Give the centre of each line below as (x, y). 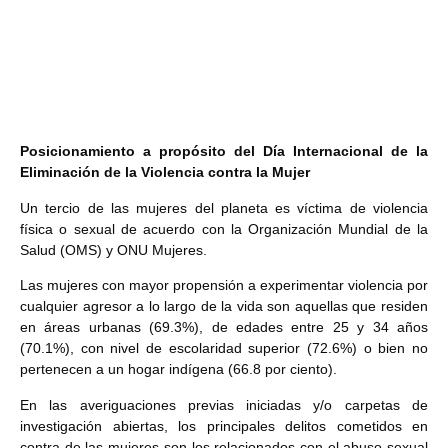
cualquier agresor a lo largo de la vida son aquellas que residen (224, 306)
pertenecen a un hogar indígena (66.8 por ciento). (178, 369)
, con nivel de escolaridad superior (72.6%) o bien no (249, 348)
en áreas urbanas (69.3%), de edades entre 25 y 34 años (224, 327)
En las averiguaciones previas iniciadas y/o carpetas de (224, 404)
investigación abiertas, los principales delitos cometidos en (224, 425)
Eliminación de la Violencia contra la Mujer (165, 172)
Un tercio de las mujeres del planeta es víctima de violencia (224, 207)
